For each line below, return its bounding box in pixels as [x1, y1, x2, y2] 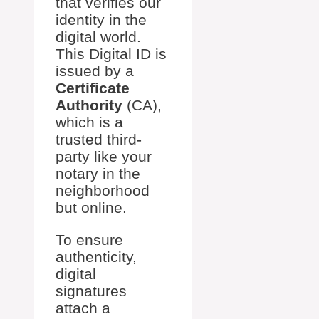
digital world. [56, 28, 141, 46]
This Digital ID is [56, 46, 167, 63]
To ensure [56, 231, 123, 249]
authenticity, [56, 249, 137, 266]
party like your [56, 148, 152, 165]
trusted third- [56, 131, 142, 148]
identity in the [56, 11, 147, 28]
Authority [56, 97, 122, 114]
